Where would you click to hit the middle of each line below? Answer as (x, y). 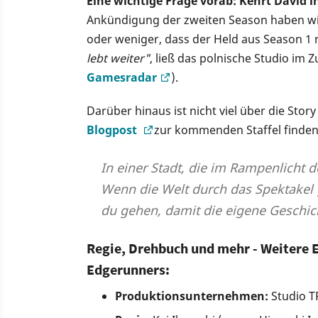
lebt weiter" (118, 59)
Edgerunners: (128, 270)
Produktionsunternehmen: (193, 296)
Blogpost (113, 130)
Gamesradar (122, 78)
